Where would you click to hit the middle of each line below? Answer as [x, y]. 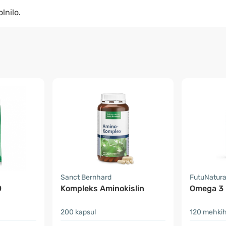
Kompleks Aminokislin [102, 188]
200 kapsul [78, 212]
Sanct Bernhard [86, 177]
